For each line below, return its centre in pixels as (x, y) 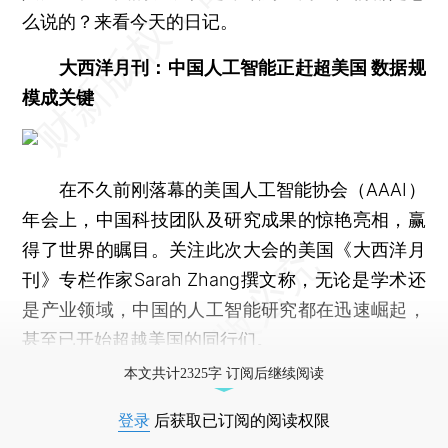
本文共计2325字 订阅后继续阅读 (224, 373)
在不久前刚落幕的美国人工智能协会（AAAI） (224, 189)
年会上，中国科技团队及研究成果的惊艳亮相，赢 (224, 219)
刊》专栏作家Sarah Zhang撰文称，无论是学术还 (224, 279)
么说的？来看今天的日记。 (130, 21)
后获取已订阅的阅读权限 (240, 420)
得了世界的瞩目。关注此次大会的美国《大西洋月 (224, 249)
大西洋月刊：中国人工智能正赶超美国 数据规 (242, 67)
